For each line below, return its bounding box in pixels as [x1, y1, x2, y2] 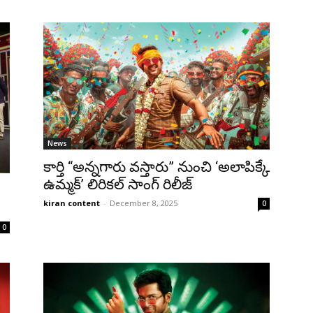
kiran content [43, 197, 100, 208]
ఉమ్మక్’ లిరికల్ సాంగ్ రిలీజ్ [43, 175, 192, 193]
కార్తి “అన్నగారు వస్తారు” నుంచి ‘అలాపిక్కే [43, 158, 270, 175]
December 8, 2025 [110, 197, 177, 208]
